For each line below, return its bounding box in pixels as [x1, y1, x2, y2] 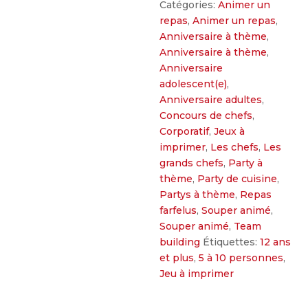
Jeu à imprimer [159, 267, 234, 280]
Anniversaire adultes [159, 93, 263, 106]
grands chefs [159, 157, 224, 169]
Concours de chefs [159, 109, 253, 122]
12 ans [260, 236, 291, 248]
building [159, 236, 201, 248]
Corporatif [159, 125, 210, 137]
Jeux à [214, 125, 245, 137]
